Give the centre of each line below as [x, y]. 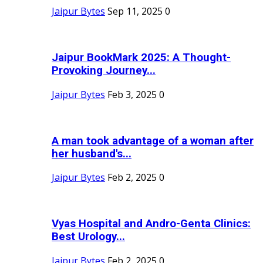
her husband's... [92, 154]
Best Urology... [88, 237]
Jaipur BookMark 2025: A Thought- [141, 58]
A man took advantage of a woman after [153, 141]
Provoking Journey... [104, 71]
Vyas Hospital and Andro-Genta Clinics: [151, 224]
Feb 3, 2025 [132, 94]
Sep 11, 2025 [135, 11]
